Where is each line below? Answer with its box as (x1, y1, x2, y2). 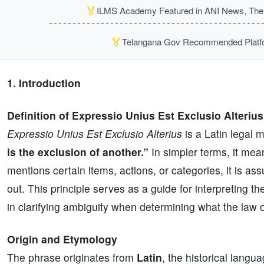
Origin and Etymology (7, 232, 117, 246)
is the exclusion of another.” (7, 144, 148, 159)
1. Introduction (7, 75, 81, 90)
